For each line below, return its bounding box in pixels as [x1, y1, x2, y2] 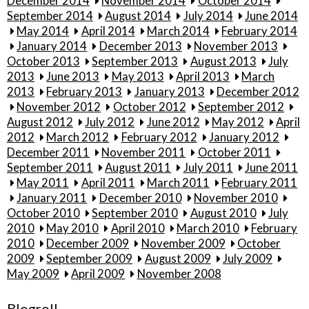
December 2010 [99, 190, 182, 205]
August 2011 [105, 160, 172, 175]
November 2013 [193, 39, 278, 53]
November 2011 [101, 145, 186, 159]
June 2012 [146, 114, 200, 129]
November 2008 [137, 266, 221, 281]
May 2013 [111, 69, 164, 83]
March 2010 [176, 221, 239, 235]
